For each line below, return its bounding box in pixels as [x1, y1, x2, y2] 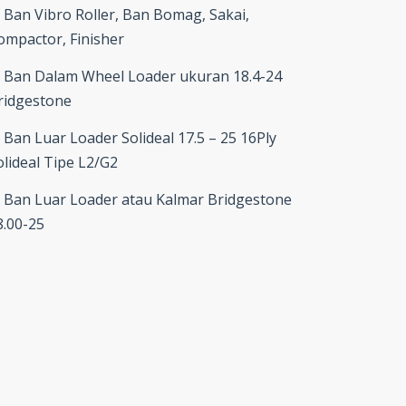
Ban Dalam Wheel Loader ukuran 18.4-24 [4, 66, 282, 87]
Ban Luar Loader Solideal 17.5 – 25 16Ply [4, 128, 276, 149]
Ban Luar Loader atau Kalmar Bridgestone [4, 189, 292, 210]
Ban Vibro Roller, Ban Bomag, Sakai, [4, 5, 249, 25]
